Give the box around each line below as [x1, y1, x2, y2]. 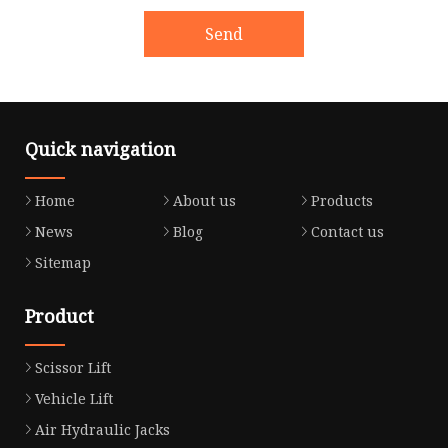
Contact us [310, 222, 384, 242]
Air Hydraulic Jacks [35, 419, 170, 439]
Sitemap [35, 253, 91, 273]
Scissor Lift [35, 357, 111, 377]
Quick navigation [25, 137, 176, 162]
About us [172, 191, 236, 211]
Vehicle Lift [35, 388, 113, 408]
